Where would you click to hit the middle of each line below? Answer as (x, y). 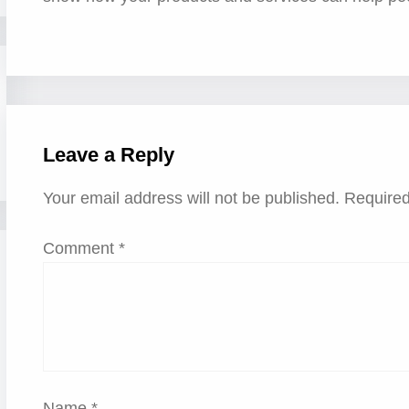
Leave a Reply (108, 155)
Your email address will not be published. (191, 198)
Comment (80, 248)
